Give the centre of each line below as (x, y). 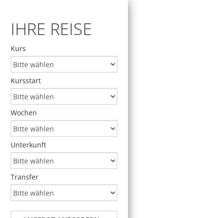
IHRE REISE (51, 29)
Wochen (24, 113)
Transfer (25, 177)
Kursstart (26, 81)
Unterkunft (28, 145)
